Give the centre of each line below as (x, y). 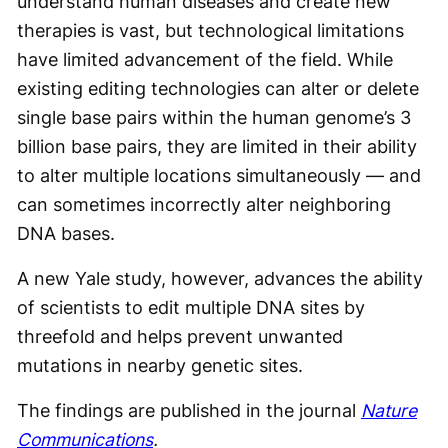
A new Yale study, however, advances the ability (220, 278)
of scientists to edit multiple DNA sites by (191, 307)
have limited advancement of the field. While (205, 59)
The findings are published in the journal (189, 410)
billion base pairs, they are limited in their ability (217, 146)
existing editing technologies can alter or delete (218, 88)
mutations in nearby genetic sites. (160, 365)
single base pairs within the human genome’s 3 (214, 117)
